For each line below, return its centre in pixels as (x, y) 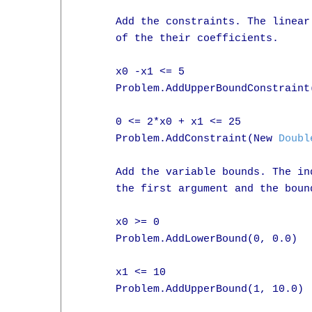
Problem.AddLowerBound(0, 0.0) (188, 239)
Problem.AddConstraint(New (178, 139)
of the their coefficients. (178, 39)
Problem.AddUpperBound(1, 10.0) (191, 289)
